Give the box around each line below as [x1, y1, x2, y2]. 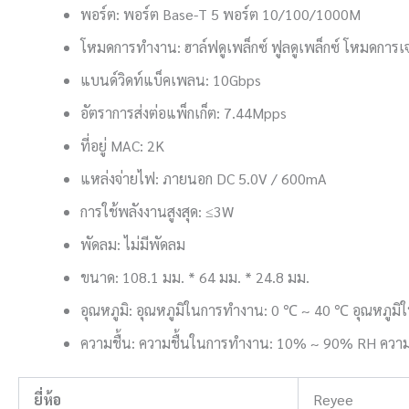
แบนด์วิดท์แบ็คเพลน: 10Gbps [80, 69, 261, 89]
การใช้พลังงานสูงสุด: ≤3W [80, 201, 234, 221]
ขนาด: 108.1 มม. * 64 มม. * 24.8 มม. [80, 267, 309, 287]
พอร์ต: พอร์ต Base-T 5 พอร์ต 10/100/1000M [80, 4, 361, 24]
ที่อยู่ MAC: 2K [80, 135, 164, 155]
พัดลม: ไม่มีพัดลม [80, 234, 185, 254]
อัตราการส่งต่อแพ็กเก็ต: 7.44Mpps [80, 102, 287, 122]
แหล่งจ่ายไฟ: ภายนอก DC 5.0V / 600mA [80, 168, 327, 188]
